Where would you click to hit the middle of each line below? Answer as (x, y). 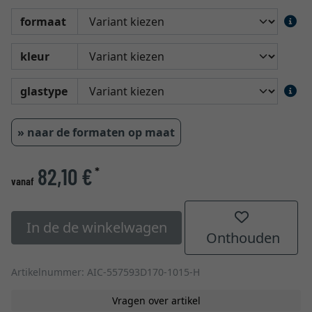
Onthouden (242, 238)
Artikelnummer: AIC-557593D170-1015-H (106, 272)
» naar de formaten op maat (96, 132)
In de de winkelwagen (96, 227)
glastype (44, 91)
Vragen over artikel (156, 301)
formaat (43, 22)
